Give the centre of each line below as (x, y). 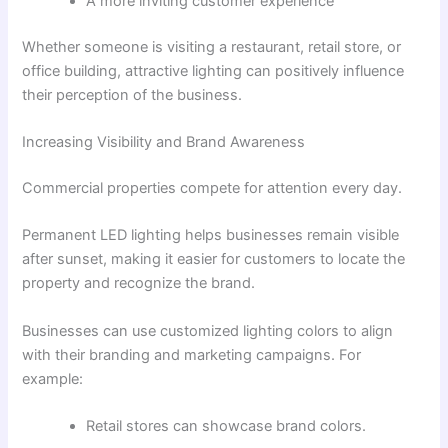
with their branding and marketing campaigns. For (192, 354)
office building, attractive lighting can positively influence (213, 70)
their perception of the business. (132, 94)
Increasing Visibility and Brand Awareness (164, 142)
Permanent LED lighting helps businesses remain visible (211, 235)
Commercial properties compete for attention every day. (212, 187)
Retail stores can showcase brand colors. (226, 426)
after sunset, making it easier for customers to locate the (214, 259)
